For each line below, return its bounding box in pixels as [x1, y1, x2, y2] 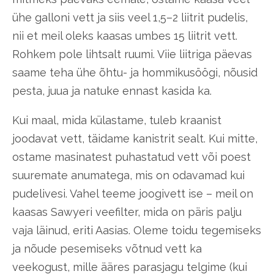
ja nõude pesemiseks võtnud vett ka [12, 242, 202, 255]
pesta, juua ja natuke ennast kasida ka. [12, 84, 212, 97]
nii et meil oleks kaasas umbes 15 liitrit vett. [12, 29, 237, 42]
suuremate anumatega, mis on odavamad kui [12, 168, 245, 182]
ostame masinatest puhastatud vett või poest [12, 150, 251, 163]
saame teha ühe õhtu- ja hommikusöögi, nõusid [12, 65, 257, 79]
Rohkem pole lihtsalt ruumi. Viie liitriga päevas [12, 47, 252, 61]
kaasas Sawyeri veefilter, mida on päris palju [12, 205, 242, 218]
